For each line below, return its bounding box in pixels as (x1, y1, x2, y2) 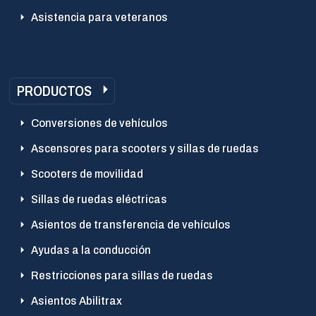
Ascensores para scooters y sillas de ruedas (31, 142, 259, 155)
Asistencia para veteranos (31, 11, 168, 24)
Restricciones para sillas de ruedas (31, 269, 213, 282)
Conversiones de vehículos (31, 116, 168, 130)
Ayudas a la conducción (31, 243, 151, 257)
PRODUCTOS (17, 83, 92, 99)
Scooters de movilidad (31, 167, 143, 181)
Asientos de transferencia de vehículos (31, 218, 231, 231)
